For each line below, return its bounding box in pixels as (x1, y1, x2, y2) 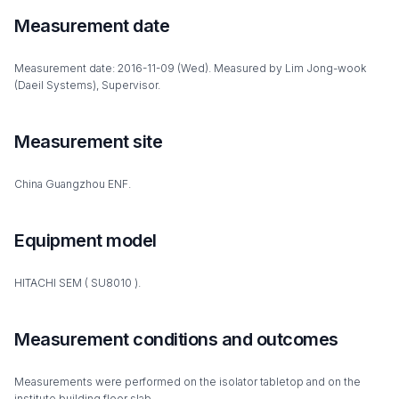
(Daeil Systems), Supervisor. (14, 77, 160, 92)
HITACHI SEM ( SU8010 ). (14, 275, 141, 289)
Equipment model (14, 229, 157, 251)
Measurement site (14, 130, 162, 152)
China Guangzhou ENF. (14, 176, 131, 191)
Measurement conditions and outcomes (14, 328, 338, 350)
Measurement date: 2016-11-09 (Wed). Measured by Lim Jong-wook (14, 61, 366, 75)
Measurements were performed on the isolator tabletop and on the (14, 374, 361, 388)
